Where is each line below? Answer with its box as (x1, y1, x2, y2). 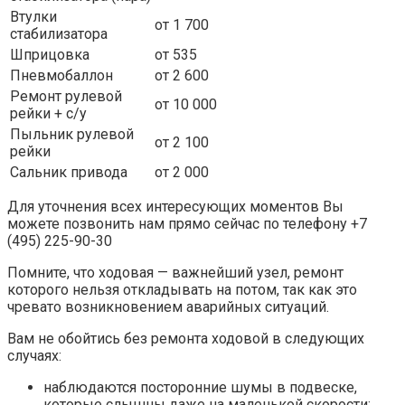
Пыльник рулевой (10, 125, 134, 143)
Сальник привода (10, 163, 127, 181)
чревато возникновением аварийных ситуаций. (7, 297, 329, 316)
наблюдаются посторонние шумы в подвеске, (43, 378, 357, 396)
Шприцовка (10, 45, 89, 63)
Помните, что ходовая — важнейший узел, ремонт (7, 263, 344, 281)
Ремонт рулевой (10, 87, 122, 105)
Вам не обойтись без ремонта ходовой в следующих (7, 329, 364, 347)
